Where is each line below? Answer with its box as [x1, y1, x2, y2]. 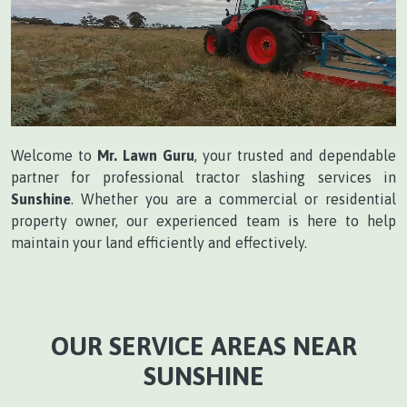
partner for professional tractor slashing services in [11, 168, 396, 185]
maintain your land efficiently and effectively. [11, 233, 307, 251]
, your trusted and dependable [194, 146, 396, 164]
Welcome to [11, 146, 97, 164]
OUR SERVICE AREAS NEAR [50, 331, 357, 361]
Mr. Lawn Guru [97, 146, 194, 164]
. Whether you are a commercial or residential [71, 190, 396, 207]
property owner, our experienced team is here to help [11, 212, 396, 229]
